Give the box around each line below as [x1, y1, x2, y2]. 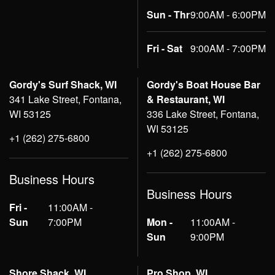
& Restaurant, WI [147, 92, 225, 107]
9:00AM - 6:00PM [190, 7, 266, 22]
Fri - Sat [147, 41, 182, 56]
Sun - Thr [147, 7, 190, 22]
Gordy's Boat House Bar [147, 77, 260, 92]
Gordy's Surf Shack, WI [9, 77, 117, 92]
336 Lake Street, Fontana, [147, 107, 259, 122]
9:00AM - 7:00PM [190, 41, 266, 56]
